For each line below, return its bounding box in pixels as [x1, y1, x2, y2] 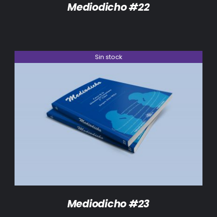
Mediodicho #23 [67, 196, 150, 211]
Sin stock [94, 52, 123, 62]
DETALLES [93, 115, 124, 125]
